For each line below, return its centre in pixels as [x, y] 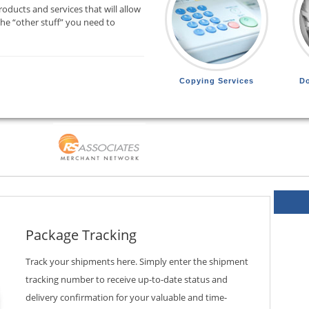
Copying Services [217, 80]
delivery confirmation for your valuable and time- [126, 297]
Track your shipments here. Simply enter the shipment [137, 261]
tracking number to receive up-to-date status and [127, 279]
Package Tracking [81, 235]
